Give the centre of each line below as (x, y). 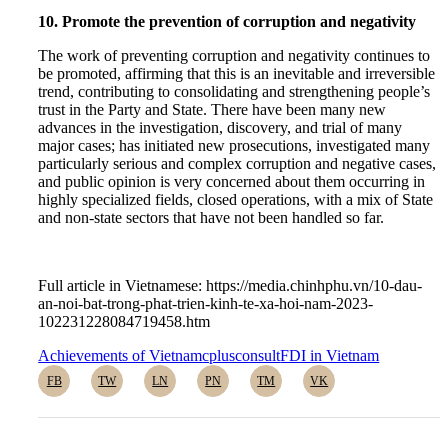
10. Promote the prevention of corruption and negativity (227, 21)
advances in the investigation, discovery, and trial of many (220, 127)
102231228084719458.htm (124, 321)
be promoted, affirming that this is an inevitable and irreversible (237, 73)
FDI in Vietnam (330, 355)
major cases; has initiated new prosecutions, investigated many (234, 145)
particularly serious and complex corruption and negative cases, (237, 163)
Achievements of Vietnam (120, 355)
